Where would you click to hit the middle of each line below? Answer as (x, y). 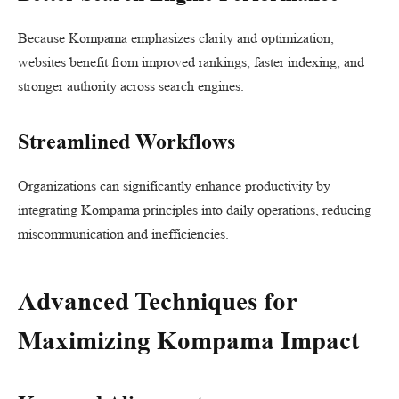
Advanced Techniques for (157, 301)
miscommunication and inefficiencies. (123, 234)
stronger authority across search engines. (131, 86)
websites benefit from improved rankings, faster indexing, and (191, 62)
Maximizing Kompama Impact (189, 340)
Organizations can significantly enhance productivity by (174, 186)
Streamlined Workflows (126, 142)
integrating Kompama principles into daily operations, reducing (195, 210)
